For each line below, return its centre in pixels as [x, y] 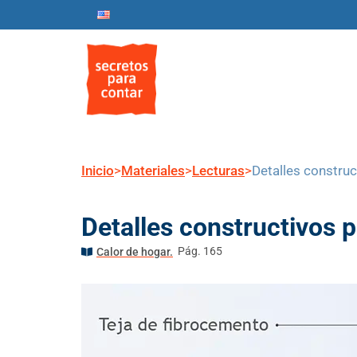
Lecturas [218, 171]
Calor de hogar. [135, 251]
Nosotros [253, 79]
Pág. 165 [200, 251]
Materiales [153, 171]
